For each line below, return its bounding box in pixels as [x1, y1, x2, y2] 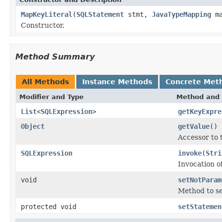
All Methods [22, 77, 69, 86]
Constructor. [21, 21, 64, 29]
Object [21, 122, 45, 130]
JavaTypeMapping [152, 10, 211, 18]
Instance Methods [82, 77, 152, 86]
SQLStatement [76, 10, 124, 18]
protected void [21, 202, 76, 211]
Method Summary [15, 52, 95, 61]
